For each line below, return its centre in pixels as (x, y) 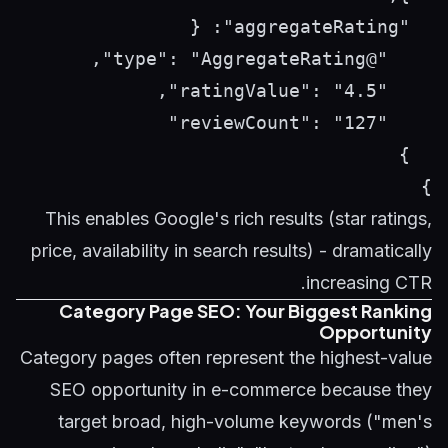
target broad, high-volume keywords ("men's (245, 421)
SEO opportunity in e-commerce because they (241, 389)
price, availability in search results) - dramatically (231, 250)
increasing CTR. (369, 282)
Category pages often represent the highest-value (226, 357)
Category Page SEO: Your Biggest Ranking (245, 310)
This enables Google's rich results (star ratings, (238, 218)
